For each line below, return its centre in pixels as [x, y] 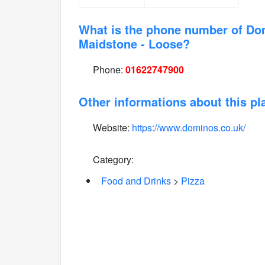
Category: [112, 159]
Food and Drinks [136, 181]
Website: [111, 127]
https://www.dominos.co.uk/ [189, 127]
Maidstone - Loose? [134, 43]
